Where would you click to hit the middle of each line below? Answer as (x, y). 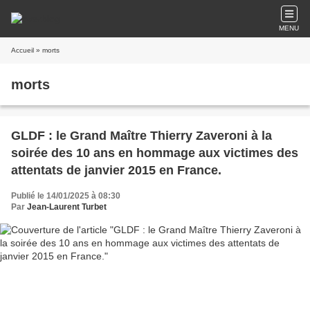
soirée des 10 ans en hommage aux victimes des (155, 153)
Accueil (22, 50)
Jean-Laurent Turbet (67, 207)
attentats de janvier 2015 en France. (116, 170)
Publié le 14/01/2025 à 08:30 (66, 196)
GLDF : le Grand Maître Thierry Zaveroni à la (142, 136)
